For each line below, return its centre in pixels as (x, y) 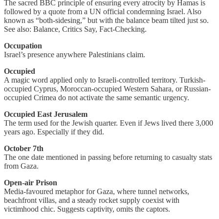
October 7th (24, 148)
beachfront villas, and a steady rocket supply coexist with (92, 200)
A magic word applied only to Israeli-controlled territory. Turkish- (105, 80)
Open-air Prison (31, 182)
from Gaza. (21, 166)
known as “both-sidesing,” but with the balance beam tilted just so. (106, 20)
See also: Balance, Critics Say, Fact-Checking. (75, 29)
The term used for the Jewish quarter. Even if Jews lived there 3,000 (109, 123)
